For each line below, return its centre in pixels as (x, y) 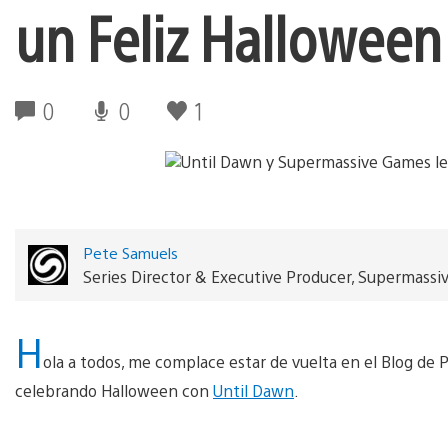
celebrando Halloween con (114, 390)
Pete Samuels (130, 252)
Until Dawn (253, 390)
